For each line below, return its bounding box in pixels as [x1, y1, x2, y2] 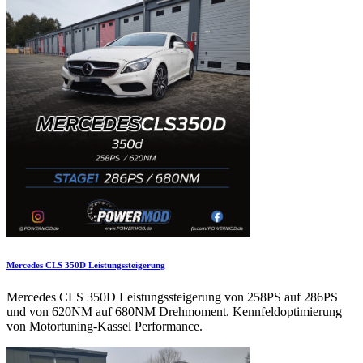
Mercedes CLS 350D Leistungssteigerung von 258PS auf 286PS [6, 290, 338, 305]
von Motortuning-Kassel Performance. [6, 319, 203, 334]
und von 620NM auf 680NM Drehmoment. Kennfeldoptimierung [6, 305, 342, 319]
